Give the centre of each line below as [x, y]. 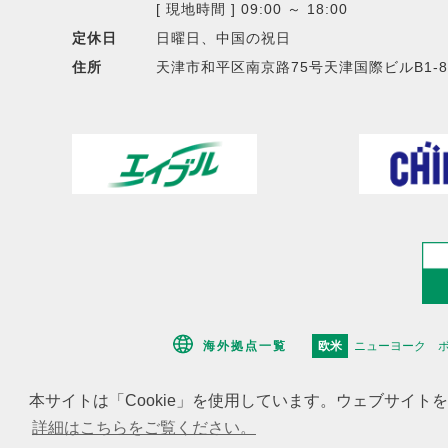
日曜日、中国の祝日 [223, 37]
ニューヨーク [390, 345]
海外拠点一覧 [245, 345]
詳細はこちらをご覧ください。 [143, 427]
